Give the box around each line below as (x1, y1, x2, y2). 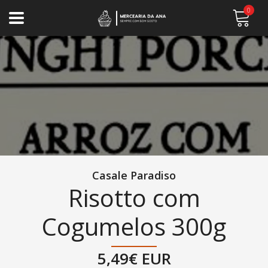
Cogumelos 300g (42, 210, 226, 243)
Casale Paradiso (92, 168, 176, 182)
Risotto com (68, 181, 200, 214)
